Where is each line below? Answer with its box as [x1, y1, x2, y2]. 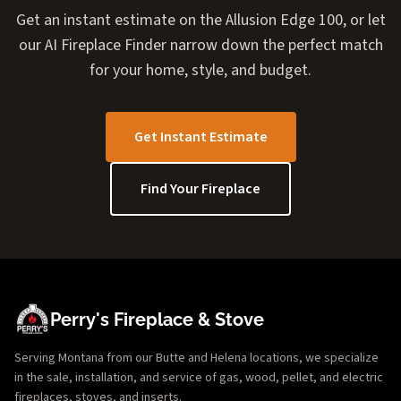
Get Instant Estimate [133, 126, 268, 147]
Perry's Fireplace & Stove [50, 308, 264, 330]
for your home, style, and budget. [90, 58, 311, 81]
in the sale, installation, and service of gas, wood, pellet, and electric [14, 368, 383, 387]
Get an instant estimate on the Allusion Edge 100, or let [15, 8, 386, 31]
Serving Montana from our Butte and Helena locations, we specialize [14, 348, 379, 367]
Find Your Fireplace [141, 178, 260, 199]
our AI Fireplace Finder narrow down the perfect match [18, 33, 383, 56]
